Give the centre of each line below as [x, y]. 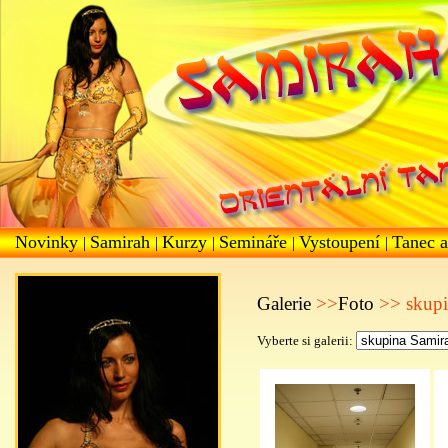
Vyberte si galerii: [306, 340]
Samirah [122, 242]
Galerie [286, 304]
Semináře [255, 242]
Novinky [49, 242]
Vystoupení [342, 242]
